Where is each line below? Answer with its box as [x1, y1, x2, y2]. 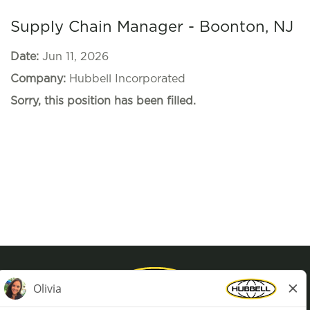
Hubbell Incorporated [69, 73, 185, 84]
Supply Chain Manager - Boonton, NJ [10, 19, 293, 35]
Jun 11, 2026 [42, 51, 109, 62]
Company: [10, 73, 69, 84]
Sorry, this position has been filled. [10, 95, 196, 107]
